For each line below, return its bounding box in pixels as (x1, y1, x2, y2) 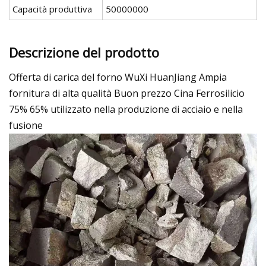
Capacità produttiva (12, 3, 92, 15)
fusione (9, 118, 43, 132)
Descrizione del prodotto (9, 43, 159, 61)
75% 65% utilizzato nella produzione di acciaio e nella (9, 102, 243, 116)
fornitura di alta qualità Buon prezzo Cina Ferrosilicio (9, 86, 245, 100)
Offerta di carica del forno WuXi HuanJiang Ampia (9, 70, 227, 84)
